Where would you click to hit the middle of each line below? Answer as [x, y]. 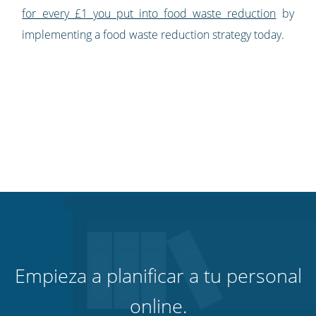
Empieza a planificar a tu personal [158, 276]
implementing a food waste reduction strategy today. [153, 35]
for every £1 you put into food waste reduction [149, 14]
